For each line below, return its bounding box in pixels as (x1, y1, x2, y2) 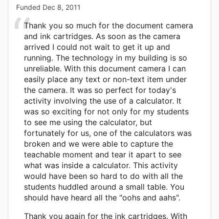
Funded (16, 2, 43, 11)
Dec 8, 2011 (43, 2, 81, 11)
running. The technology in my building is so (24, 52, 187, 63)
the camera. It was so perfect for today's (24, 85, 176, 95)
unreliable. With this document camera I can (24, 63, 186, 73)
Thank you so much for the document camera (24, 20, 193, 30)
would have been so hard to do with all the (24, 171, 183, 181)
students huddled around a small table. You (24, 181, 184, 192)
